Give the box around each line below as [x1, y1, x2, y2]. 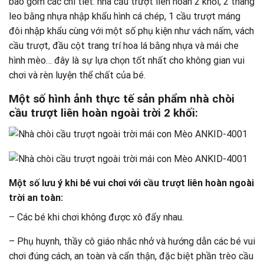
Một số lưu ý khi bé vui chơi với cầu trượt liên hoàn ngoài [9, 177, 254, 189]
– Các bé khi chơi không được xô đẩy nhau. [9, 212, 184, 223]
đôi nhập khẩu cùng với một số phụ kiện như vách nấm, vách [9, 25, 254, 37]
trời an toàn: [9, 192, 63, 204]
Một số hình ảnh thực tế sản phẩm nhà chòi [9, 92, 235, 106]
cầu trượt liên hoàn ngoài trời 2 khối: [9, 106, 198, 120]
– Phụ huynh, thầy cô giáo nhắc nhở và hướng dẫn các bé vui [9, 236, 255, 247]
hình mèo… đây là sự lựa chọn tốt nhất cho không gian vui [9, 55, 245, 67]
